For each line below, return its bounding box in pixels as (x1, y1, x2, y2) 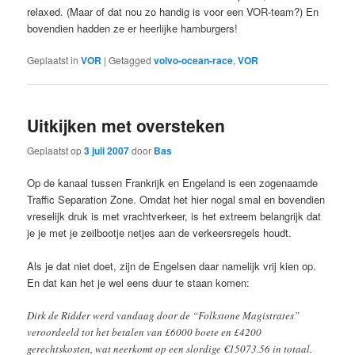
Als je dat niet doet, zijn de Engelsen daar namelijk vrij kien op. (27, 258, 317, 273)
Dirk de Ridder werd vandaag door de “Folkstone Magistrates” (27, 307, 300, 323)
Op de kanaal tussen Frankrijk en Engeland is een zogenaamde (27, 174, 319, 190)
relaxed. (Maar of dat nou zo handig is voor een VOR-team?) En (27, 3, 319, 19)
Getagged (109, 52, 152, 67)
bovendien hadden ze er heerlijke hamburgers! (27, 20, 239, 36)
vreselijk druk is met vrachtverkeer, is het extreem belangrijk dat (27, 208, 322, 223)
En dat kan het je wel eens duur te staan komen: (27, 274, 250, 290)
